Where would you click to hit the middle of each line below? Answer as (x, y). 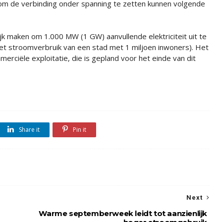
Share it (28, 130)
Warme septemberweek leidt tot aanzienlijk (123, 213)
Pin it (79, 130)
